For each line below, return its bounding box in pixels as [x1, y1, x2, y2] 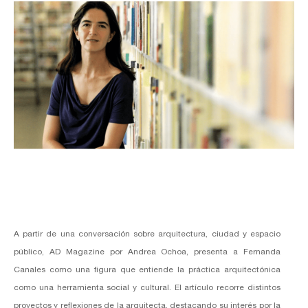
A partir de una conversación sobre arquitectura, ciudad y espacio [14, 230, 280, 239]
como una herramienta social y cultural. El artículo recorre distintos [14, 283, 280, 292]
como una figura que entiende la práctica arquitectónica [45, 265, 280, 274]
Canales [14, 265, 45, 274]
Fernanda [243, 247, 280, 256]
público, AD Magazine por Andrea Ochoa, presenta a [14, 247, 243, 256]
